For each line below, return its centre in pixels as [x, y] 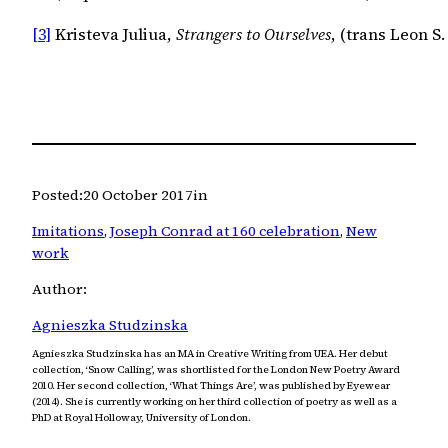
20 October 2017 [138, 194]
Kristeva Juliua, [113, 34]
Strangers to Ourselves [253, 34]
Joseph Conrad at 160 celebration [225, 230]
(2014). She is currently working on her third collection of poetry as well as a [214, 402]
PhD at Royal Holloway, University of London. [141, 418]
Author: [59, 289]
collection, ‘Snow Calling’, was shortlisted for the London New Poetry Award [216, 370]
